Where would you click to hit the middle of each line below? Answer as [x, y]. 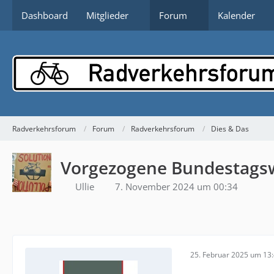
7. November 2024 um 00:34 [176, 187]
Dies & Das [230, 128]
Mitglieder [107, 15]
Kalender [236, 15]
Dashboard [45, 15]
